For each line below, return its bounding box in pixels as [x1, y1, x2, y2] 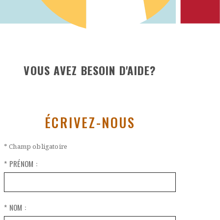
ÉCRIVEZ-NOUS [44, 112, 136, 132]
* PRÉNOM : [4, 157, 38, 169]
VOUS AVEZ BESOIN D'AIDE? [24, 61, 156, 79]
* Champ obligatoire [4, 141, 68, 151]
